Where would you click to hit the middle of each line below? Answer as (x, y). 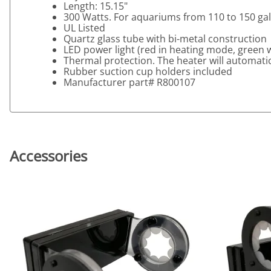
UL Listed (84, 28)
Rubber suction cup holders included (148, 72)
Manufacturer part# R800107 (129, 83)
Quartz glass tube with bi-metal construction (165, 39)
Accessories (48, 156)
